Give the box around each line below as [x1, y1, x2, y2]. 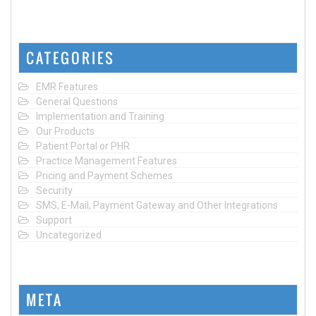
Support [36, 214, 72, 226]
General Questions [36, 95, 118, 107]
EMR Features [36, 80, 98, 92]
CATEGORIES [26, 47, 115, 68]
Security [36, 184, 73, 196]
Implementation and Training [36, 110, 164, 122]
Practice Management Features [36, 154, 177, 166]
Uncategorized [36, 229, 102, 241]
